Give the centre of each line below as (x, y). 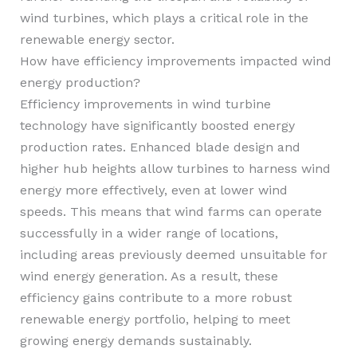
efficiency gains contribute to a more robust (155, 298)
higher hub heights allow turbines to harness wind (175, 169)
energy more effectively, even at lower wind (153, 190)
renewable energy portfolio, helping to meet (155, 319)
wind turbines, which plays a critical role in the (164, 18)
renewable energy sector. (97, 39)
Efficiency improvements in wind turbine (145, 104)
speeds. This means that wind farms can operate (171, 212)
